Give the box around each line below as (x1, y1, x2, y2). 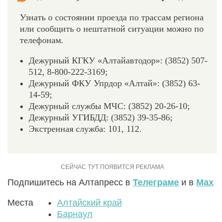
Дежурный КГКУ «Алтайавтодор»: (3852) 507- (29, 55, 208, 66)
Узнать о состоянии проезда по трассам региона (20, 12, 204, 23)
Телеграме (133, 177, 179, 188)
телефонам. (20, 35, 63, 46)
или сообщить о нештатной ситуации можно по (20, 24, 204, 34)
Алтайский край (57, 198, 122, 208)
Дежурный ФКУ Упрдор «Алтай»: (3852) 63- (29, 78, 200, 89)
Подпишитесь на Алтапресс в (7, 177, 133, 188)
